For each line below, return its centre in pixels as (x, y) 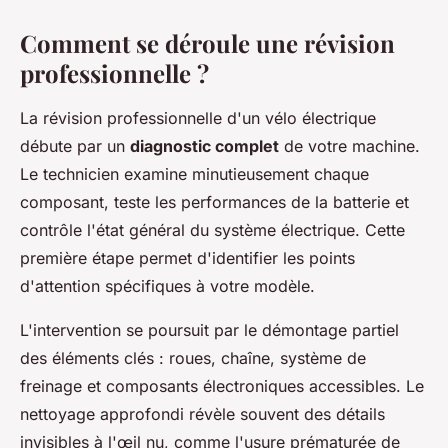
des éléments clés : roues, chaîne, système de (193, 358)
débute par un (75, 146)
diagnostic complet (204, 146)
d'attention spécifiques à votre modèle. (167, 286)
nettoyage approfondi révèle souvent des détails (202, 414)
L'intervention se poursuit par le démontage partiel (209, 330)
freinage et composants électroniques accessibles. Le (222, 386)
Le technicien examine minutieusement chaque (194, 174)
